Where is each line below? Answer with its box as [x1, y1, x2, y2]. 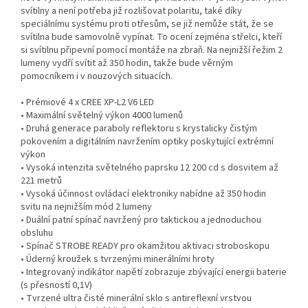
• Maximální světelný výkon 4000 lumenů [21, 109, 183, 123]
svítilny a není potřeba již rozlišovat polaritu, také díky [21, 4, 242, 19]
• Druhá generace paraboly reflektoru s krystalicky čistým [21, 122, 257, 136]
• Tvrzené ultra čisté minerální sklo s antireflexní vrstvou [21, 291, 252, 306]
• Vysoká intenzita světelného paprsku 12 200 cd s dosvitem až [21, 161, 278, 175]
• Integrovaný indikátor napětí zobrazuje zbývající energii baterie [21, 265, 287, 280]
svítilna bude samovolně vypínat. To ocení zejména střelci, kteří [21, 30, 282, 45]
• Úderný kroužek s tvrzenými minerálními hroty [21, 252, 214, 267]
